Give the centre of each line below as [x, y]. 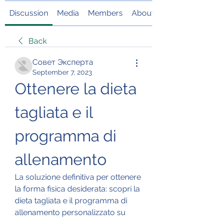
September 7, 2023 [62, 72]
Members [105, 13]
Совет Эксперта [63, 62]
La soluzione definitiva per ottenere [78, 177]
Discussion [29, 13]
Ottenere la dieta [76, 88]
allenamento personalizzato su [70, 212]
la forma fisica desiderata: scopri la [77, 189]
